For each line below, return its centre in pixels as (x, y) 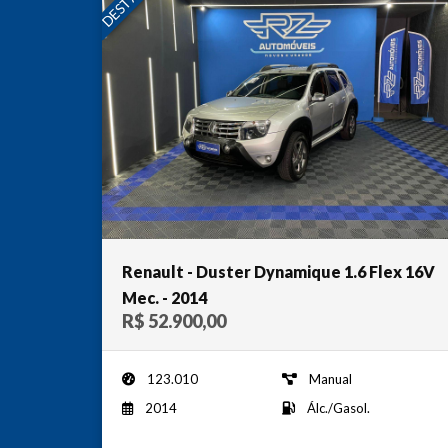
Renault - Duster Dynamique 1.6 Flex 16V (278, 271)
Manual (330, 378)
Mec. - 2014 (164, 297)
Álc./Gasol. (338, 407)
